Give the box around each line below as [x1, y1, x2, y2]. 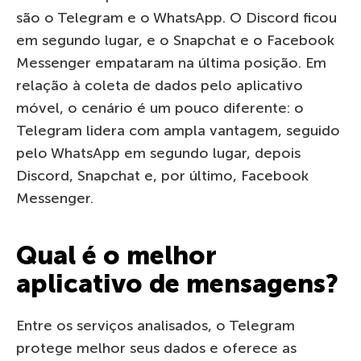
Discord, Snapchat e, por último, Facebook [16, 166, 309, 185]
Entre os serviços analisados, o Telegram [16, 316, 295, 334]
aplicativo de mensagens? [16, 268, 338, 299]
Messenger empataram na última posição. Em [16, 53, 326, 72]
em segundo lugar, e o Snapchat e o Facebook [16, 31, 334, 49]
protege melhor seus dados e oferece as [16, 338, 297, 357]
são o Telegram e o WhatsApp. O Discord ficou [16, 8, 337, 27]
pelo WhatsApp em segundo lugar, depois [16, 143, 301, 162]
